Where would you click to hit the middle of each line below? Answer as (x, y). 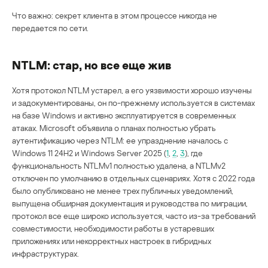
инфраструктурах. (45, 253)
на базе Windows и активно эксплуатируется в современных (124, 115)
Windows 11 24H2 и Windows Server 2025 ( (89, 153)
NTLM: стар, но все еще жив (92, 64)
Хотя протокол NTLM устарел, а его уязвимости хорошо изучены (132, 90)
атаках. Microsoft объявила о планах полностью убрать (114, 127)
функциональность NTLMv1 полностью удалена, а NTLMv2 (119, 165)
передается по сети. (50, 28)
